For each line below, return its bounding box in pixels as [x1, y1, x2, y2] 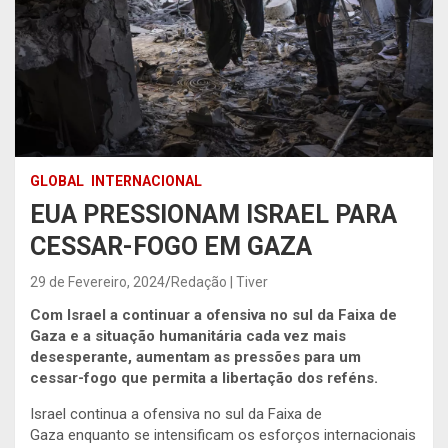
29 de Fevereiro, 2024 [30, 273, 165, 290]
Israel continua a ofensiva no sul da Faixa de [30, 404, 322, 423]
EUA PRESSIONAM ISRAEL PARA [30, 199, 397, 229]
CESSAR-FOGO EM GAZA [30, 231, 312, 261]
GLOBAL [30, 172, 84, 189]
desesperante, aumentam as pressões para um [30, 347, 361, 366]
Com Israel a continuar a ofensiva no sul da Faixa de [30, 305, 397, 324]
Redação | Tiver [171, 273, 268, 290]
